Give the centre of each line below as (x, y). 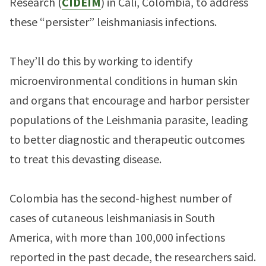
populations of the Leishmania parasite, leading (129, 120)
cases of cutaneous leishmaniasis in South (112, 218)
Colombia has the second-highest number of (121, 198)
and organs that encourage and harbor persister (129, 100)
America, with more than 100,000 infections (117, 237)
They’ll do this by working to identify (101, 61)
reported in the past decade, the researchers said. (133, 257)
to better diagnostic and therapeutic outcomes (127, 139)
